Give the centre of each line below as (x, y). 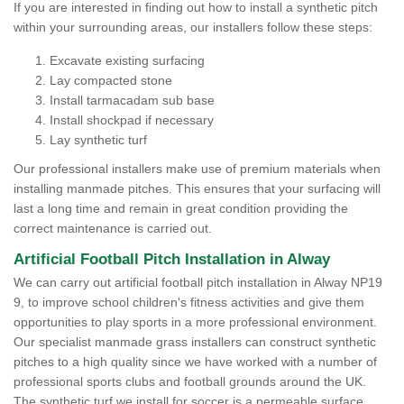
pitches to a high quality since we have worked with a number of (195, 362)
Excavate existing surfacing (129, 60)
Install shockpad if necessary (132, 120)
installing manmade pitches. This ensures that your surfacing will (197, 188)
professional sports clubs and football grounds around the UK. (190, 381)
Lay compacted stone (111, 80)
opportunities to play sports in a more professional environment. (195, 322)
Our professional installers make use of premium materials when (197, 169)
